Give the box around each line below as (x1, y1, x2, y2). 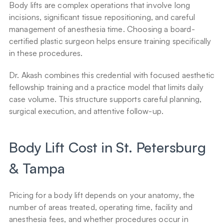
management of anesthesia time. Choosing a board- (9, 24, 195, 34)
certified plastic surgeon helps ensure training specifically (9, 36, 211, 46)
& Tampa (9, 159, 65, 177)
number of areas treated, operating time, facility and (9, 202, 193, 212)
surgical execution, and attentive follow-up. (9, 106, 164, 116)
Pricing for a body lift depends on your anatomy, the (9, 190, 195, 200)
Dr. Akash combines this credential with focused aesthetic (9, 70, 215, 80)
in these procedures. (9, 48, 83, 58)
